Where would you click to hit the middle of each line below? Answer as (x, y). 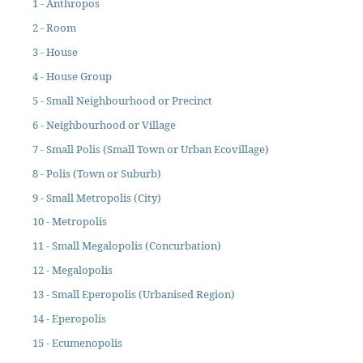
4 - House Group (72, 76)
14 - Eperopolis (69, 319)
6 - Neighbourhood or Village (104, 124)
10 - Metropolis (69, 222)
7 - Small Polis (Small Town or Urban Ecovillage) (150, 149)
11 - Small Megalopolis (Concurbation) (126, 246)
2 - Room (54, 27)
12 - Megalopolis (72, 270)
